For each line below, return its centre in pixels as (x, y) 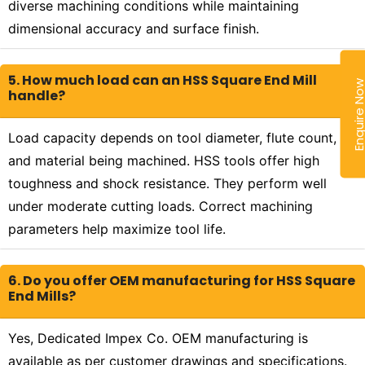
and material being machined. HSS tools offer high (164, 161)
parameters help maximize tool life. (117, 229)
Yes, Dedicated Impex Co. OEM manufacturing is (158, 339)
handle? (37, 96)
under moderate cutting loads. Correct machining (161, 207)
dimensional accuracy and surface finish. (134, 29)
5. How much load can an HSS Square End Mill (163, 81)
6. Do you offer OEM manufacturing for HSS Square (182, 281)
